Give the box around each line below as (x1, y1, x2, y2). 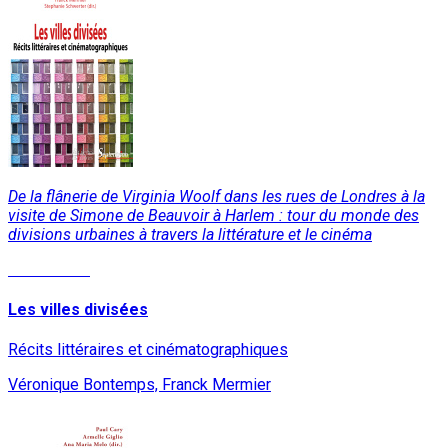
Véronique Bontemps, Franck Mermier (8, 375, 271, 395)
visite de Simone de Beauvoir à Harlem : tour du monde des (8, 205, 419, 225)
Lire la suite (8, 259, 90, 279)
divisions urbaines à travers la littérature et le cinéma (8, 224, 372, 244)
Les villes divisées (8, 300, 148, 320)
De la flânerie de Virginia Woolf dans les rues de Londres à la (8, 186, 425, 206)
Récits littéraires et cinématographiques (8, 340, 288, 360)
